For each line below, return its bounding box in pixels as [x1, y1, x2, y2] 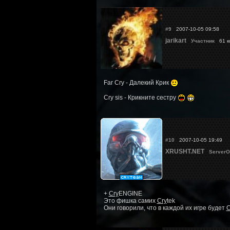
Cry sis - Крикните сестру [103, 93, 178, 101]
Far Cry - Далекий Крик [103, 79, 170, 86]
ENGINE [118, 189, 142, 197]
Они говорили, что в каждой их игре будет [103, 204, 226, 212]
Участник [190, 37, 215, 44]
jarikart [165, 36, 186, 44]
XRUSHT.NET [165, 147, 204, 155]
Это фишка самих [103, 197, 157, 204]
